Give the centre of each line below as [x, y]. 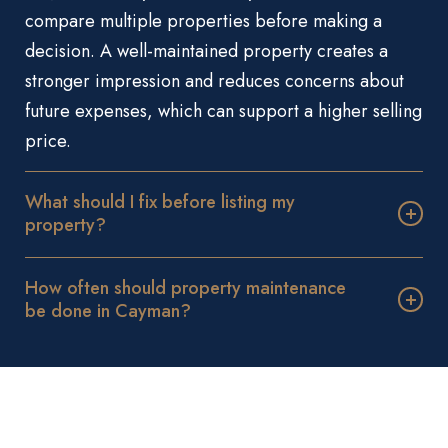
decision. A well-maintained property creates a [206, 50]
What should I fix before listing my [160, 201]
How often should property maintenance [185, 287]
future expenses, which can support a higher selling [223, 110]
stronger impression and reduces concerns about [214, 80]
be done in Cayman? [108, 310]
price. [48, 140]
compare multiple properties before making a [203, 20]
